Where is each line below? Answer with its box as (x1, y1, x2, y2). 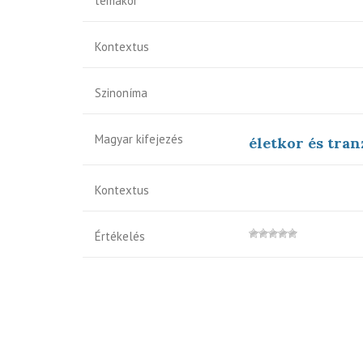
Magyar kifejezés (95, 131, 183, 147)
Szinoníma (95, 85, 147, 100)
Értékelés (95, 228, 145, 244)
